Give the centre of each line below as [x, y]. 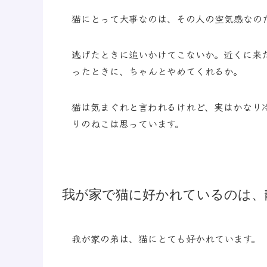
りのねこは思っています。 [128, 123]
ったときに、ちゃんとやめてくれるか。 [157, 71]
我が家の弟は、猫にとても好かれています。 [166, 239]
